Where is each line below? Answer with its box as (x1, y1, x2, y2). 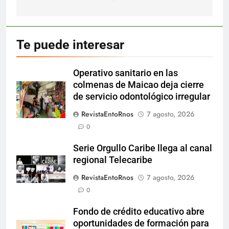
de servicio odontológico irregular (73, 91, 210, 102)
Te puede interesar (16, 37, 124, 52)
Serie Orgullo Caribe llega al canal (73, 143, 212, 153)
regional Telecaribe (73, 154, 152, 165)
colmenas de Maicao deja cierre (73, 79, 204, 90)
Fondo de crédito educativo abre (73, 206, 204, 217)
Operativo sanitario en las (73, 67, 178, 78)
